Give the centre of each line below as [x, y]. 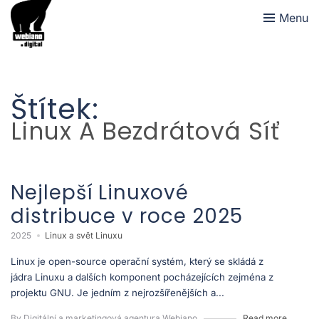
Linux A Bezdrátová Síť [145, 131]
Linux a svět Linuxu [84, 235]
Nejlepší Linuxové [100, 192]
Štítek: [55, 109]
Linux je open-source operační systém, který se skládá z [137, 261]
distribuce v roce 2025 [127, 216]
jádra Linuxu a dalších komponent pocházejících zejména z [142, 277]
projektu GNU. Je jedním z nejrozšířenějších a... [117, 292]
